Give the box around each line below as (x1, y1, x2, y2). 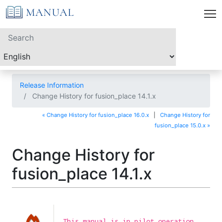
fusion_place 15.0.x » (155, 121, 210, 129)
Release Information (20, 81, 84, 89)
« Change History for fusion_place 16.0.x (42, 111, 149, 118)
